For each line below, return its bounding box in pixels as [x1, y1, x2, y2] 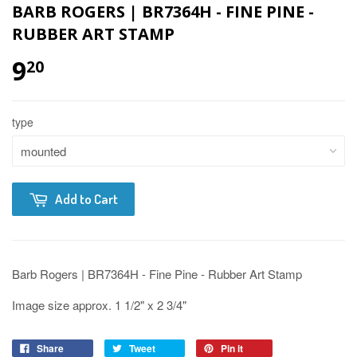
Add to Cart [55, 190, 118, 207]
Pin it [221, 340, 243, 355]
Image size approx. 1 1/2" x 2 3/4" [12, 296, 193, 313]
